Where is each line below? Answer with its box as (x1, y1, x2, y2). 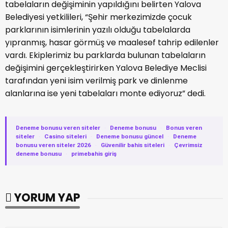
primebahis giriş (71, 150, 117, 157)
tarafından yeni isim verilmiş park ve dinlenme (5, 74, 188, 87)
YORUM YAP (12, 189, 80, 206)
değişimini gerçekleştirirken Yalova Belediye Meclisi (5, 62, 207, 74)
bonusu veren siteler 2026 (16, 141, 91, 149)
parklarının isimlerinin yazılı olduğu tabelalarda (5, 23, 190, 36)
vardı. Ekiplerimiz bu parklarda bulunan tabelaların (5, 49, 206, 61)
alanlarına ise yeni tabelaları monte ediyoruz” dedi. (5, 87, 206, 99)
